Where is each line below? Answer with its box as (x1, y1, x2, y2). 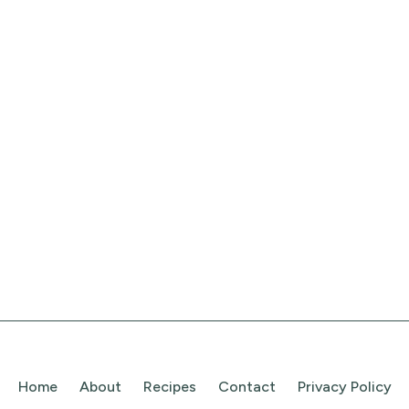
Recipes (142, 377, 196, 395)
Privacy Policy (297, 377, 392, 395)
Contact (217, 377, 276, 395)
